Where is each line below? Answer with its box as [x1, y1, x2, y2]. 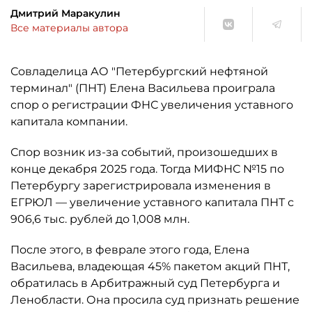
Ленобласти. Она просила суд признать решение [10, 293, 299, 306]
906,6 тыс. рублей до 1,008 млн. [10, 212, 189, 226]
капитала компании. [10, 115, 127, 128]
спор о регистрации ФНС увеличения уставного [10, 98, 293, 111]
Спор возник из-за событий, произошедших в [10, 146, 278, 159]
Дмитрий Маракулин [10, 7, 120, 19]
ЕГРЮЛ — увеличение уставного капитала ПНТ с [10, 196, 294, 209]
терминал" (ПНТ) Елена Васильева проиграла [10, 81, 275, 95]
